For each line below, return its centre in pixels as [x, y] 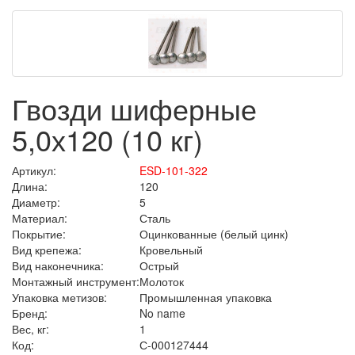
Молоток [162, 281]
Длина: [30, 186]
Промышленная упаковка [206, 297]
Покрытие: [39, 233]
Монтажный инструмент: [76, 281]
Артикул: [34, 170]
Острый [159, 265]
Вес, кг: [31, 328]
